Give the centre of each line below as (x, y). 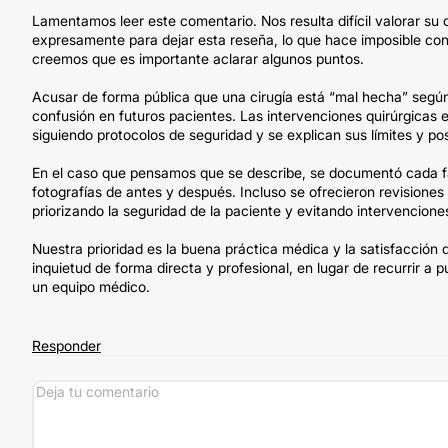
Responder (66, 345)
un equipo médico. (91, 286)
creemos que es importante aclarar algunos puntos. (198, 58)
